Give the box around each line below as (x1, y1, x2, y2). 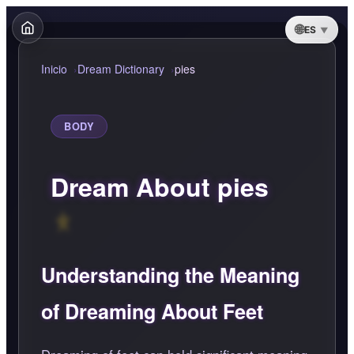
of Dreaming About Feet (41, 297, 263, 326)
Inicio (41, 61, 67, 77)
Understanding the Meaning (41, 261, 299, 290)
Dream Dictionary (77, 61, 164, 77)
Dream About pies (51, 168, 269, 205)
